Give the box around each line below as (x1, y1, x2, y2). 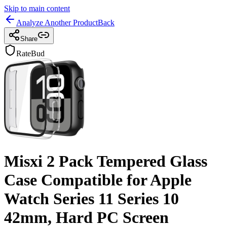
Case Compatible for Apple (4, 171, 192, 190)
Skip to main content (4, 4, 70, 13)
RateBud (16, 49, 45, 58)
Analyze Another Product (16, 18, 98, 27)
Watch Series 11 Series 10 (4, 190, 179, 208)
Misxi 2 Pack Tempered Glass (4, 152, 207, 171)
